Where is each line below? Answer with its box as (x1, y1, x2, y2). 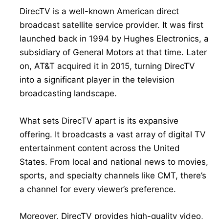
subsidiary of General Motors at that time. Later (20, 47, 207, 58)
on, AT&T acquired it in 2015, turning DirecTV (20, 61, 195, 71)
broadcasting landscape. (20, 88, 117, 99)
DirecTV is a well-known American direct (20, 6, 179, 17)
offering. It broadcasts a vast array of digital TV (20, 129, 206, 139)
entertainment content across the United (20, 143, 180, 153)
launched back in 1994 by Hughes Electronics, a (20, 34, 209, 44)
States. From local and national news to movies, (20, 156, 208, 167)
